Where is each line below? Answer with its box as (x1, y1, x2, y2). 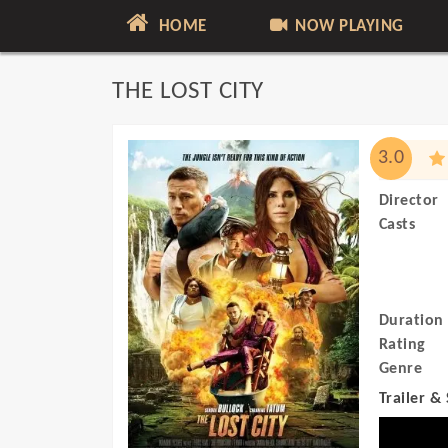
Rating (378, 337, 426, 353)
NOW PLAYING (290, 18, 404, 35)
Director (378, 193, 439, 209)
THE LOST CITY (112, 79, 264, 104)
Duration (378, 313, 444, 329)
